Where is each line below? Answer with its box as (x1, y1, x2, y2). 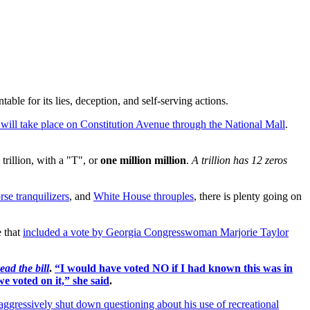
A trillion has (189, 154, 251, 167)
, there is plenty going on (194, 190, 302, 203)
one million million (100, 154, 186, 167)
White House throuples (93, 190, 194, 203)
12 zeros (251, 154, 287, 167)
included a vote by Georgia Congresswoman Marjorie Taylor (23, 226, 289, 239)
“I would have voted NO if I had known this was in (55, 262, 293, 275)
